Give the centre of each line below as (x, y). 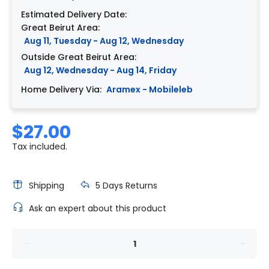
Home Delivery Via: (61, 89)
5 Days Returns (126, 185)
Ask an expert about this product (98, 208)
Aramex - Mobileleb (150, 89)
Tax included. (40, 146)
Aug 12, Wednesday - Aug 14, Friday (100, 70)
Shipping (47, 185)
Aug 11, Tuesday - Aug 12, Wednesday (104, 41)
